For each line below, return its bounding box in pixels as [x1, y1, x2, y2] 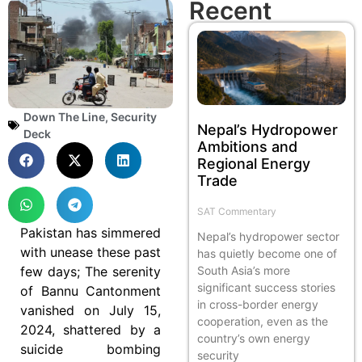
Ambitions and [197, 137, 297, 155]
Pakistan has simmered [20, 224, 161, 241]
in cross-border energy [197, 297, 318, 311]
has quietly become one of [197, 246, 337, 260]
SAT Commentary [197, 204, 276, 217]
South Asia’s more [197, 263, 290, 277]
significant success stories [197, 280, 335, 294]
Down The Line [23, 109, 105, 124]
